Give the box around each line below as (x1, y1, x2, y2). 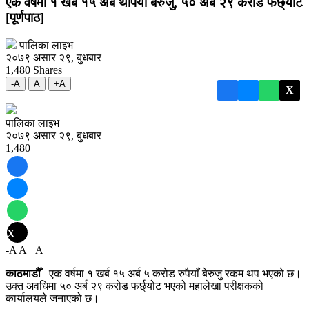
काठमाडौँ (6, 268, 41, 280)
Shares (33, 64, 62, 77)
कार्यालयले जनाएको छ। (6, 292, 99, 305)
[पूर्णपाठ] (6, 10, 44, 25)
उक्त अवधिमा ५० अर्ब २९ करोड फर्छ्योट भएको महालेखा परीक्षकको (6, 280, 263, 292)
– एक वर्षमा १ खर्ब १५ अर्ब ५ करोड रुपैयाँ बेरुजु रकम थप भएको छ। (41, 268, 301, 280)
